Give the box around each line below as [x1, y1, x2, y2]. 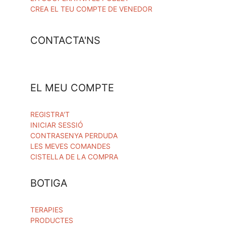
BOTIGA [30, 177, 68, 190]
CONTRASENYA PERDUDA [30, 131, 118, 140]
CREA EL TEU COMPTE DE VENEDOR [30, 5, 152, 14]
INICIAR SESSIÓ [30, 121, 83, 130]
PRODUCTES [30, 216, 73, 225]
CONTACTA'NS [30, 34, 100, 47]
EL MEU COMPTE [30, 82, 114, 94]
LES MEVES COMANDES [30, 142, 110, 151]
